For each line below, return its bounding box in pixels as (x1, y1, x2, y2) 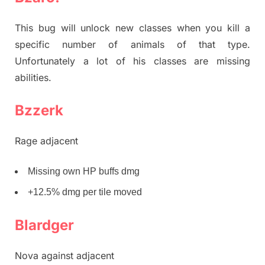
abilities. (15, 72, 51, 84)
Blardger (15, 216, 74, 234)
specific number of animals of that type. (15, 38, 250, 51)
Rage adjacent (15, 135, 78, 147)
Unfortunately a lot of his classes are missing (15, 55, 250, 67)
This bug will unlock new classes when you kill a (15, 22, 250, 34)
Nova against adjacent (15, 250, 114, 262)
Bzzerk (15, 102, 63, 119)
